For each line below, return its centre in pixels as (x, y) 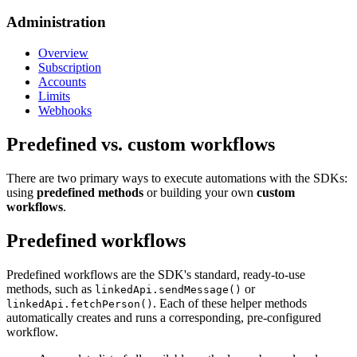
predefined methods (90, 192)
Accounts (62, 82)
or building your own (200, 192)
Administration (56, 22)
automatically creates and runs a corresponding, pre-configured (164, 317)
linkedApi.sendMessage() (168, 289)
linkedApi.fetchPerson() (80, 304)
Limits (54, 96)
